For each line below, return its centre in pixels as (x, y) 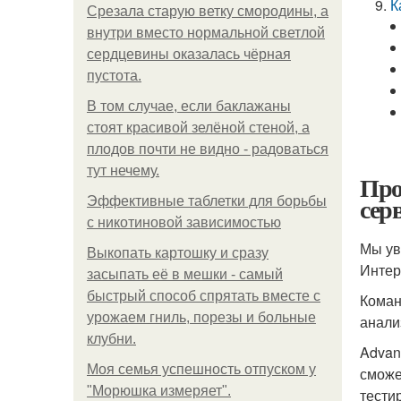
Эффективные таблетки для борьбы (207, 201)
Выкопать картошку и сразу (178, 253)
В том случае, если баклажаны (189, 106)
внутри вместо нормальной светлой (206, 33)
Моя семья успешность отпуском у (201, 369)
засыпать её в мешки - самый (185, 274)
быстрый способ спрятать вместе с (204, 296)
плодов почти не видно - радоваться (208, 149)
